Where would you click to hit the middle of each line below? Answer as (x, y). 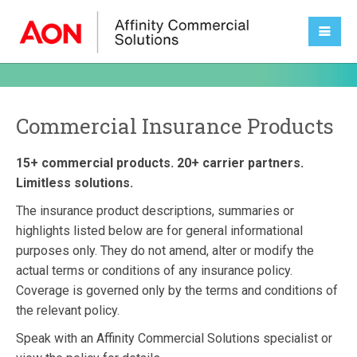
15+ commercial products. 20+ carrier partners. (160, 163)
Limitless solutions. (75, 183)
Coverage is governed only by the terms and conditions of (177, 290)
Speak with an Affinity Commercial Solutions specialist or (174, 338)
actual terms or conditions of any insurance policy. (154, 271)
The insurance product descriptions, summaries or (155, 211)
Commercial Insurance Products (175, 126)
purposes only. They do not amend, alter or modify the (165, 251)
